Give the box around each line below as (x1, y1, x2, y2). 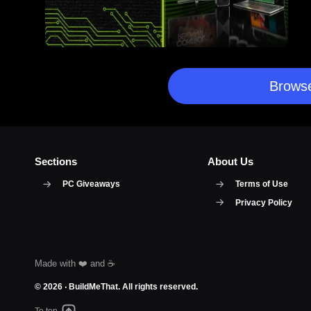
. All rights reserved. (118, 282, 198, 292)
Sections (35, 155, 77, 168)
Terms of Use (235, 179, 288, 190)
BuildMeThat (69, 282, 118, 292)
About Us (207, 155, 253, 168)
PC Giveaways (62, 179, 120, 190)
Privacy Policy (235, 197, 292, 208)
